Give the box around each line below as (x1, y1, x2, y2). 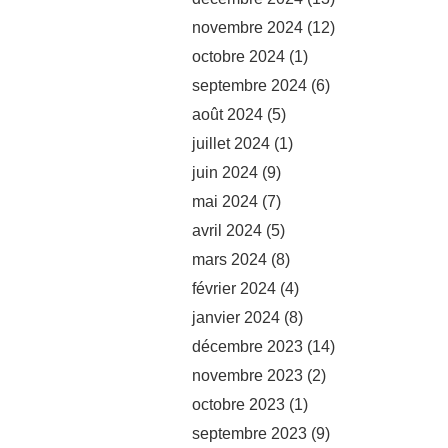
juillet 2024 (192, 134, 270, 152)
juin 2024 (192, 163, 258, 181)
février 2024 (192, 279, 276, 297)
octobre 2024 (192, 47, 285, 65)
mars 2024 (192, 250, 267, 268)
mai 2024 (192, 192, 258, 210)
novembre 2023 (192, 366, 303, 384)
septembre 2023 (192, 424, 307, 442)
